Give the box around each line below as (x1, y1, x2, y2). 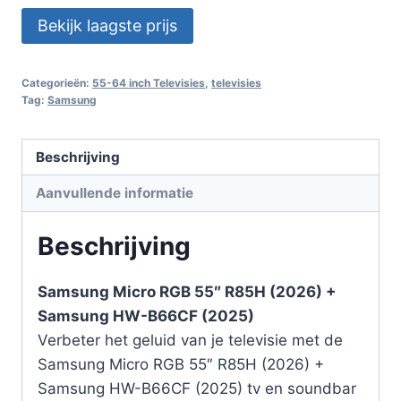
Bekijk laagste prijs (38, 15, 177, 35)
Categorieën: (21, 75, 92, 90)
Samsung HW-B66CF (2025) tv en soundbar (38, 379, 356, 397)
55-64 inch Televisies (92, 75, 205, 90)
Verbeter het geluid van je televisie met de (38, 330, 343, 349)
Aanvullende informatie (36, 183, 194, 201)
